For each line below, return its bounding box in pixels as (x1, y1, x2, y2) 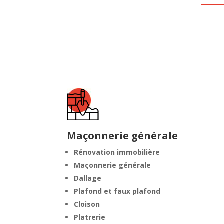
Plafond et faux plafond (74, 186, 161, 196)
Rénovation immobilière (74, 147, 160, 157)
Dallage (74, 173, 102, 183)
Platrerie (74, 212, 106, 222)
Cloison (74, 199, 100, 209)
